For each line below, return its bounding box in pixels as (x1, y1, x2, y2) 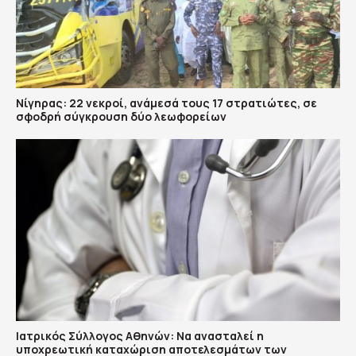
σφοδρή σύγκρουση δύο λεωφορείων (16, 108, 226, 124)
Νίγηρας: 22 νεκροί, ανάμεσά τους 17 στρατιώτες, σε (16, 95, 317, 110)
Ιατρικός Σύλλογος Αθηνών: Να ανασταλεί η (16, 328, 264, 344)
